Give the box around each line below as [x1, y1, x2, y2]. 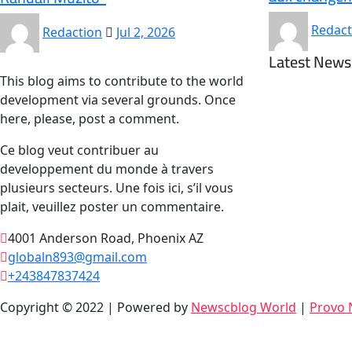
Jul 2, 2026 [116, 23, 175, 41]
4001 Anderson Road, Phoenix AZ [8, 229, 203, 247]
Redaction [42, 23, 102, 41]
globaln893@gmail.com [8, 248, 147, 266]
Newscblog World [191, 299, 296, 317]
